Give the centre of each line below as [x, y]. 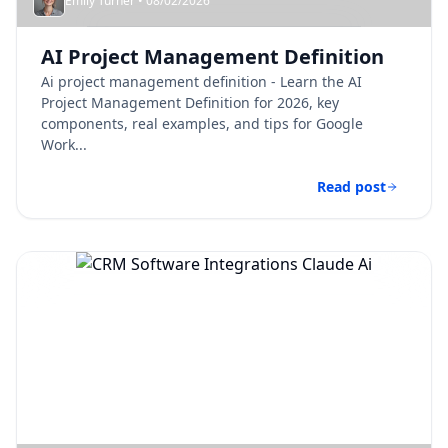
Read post [351, 186]
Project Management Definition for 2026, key [190, 102]
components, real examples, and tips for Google [202, 123]
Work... [64, 144]
